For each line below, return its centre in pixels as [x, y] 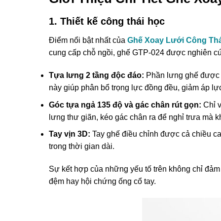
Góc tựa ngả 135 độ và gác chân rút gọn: [125, 105]
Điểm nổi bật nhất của [88, 40]
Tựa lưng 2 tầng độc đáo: [96, 75]
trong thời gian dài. [81, 147]
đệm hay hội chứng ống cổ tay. [102, 182]
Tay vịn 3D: [69, 134]
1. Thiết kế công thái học [107, 21]
